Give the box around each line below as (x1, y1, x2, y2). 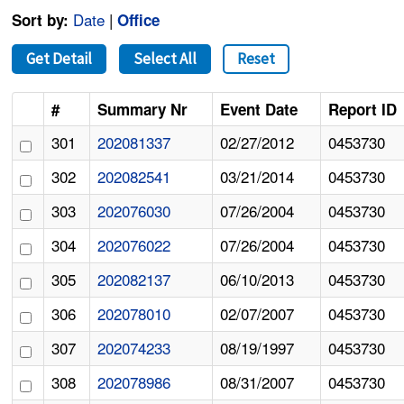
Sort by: (12, 9, 69, 32)
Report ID (328, 98, 398, 121)
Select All (133, 49, 197, 69)
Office (117, 9, 161, 32)
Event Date (220, 98, 298, 121)
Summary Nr (97, 98, 188, 121)
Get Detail (26, 49, 93, 69)
